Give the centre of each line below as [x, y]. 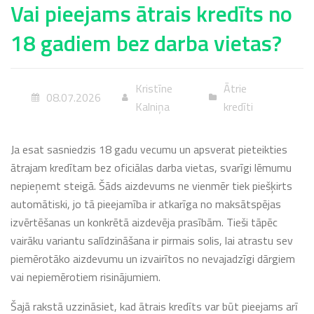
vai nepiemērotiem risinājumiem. [86, 277]
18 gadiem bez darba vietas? [146, 42]
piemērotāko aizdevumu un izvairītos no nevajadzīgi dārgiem [153, 258]
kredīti [238, 106]
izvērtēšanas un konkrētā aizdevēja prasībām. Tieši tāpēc [144, 222]
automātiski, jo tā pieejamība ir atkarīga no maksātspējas [146, 204]
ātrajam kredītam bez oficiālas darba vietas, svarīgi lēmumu [151, 167]
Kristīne [154, 88]
